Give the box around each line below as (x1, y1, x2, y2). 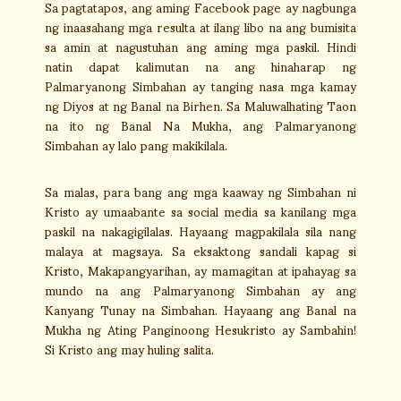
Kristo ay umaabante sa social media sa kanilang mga (45, 192, 356, 229)
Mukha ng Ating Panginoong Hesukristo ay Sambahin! (45, 311, 356, 347)
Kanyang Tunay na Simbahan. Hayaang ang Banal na (45, 291, 356, 328)
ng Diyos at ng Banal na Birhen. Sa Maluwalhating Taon (45, 87, 356, 124)
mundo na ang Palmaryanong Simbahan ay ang (45, 271, 356, 308)
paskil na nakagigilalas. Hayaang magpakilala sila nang (45, 212, 356, 249)
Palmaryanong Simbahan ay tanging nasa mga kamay (45, 67, 356, 104)
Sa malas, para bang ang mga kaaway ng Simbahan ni (45, 173, 356, 209)
